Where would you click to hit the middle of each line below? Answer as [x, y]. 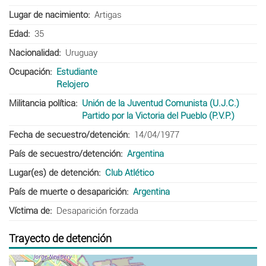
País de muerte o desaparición [68, 191]
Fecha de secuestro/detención [68, 134]
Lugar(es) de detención [54, 172]
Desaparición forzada [97, 210]
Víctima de [29, 210]
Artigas [108, 15]
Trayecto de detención [60, 238]
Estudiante [77, 72]
